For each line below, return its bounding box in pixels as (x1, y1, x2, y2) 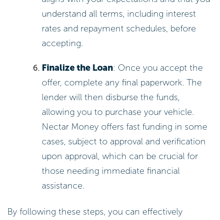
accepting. (42, 37, 83, 49)
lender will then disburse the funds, (42, 91, 180, 103)
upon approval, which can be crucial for (42, 150, 198, 162)
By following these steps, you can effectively (7, 206, 183, 218)
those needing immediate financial (42, 165, 180, 176)
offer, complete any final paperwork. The (42, 77, 202, 88)
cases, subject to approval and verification (42, 136, 206, 147)
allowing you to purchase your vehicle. (42, 106, 194, 117)
